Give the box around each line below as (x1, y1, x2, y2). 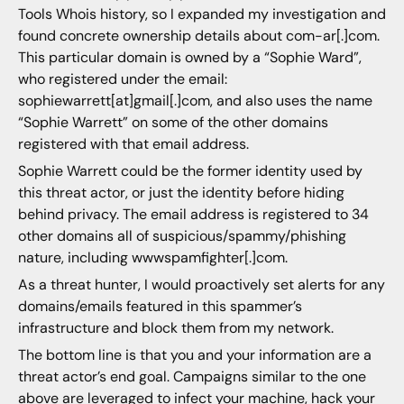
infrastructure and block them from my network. (17, 318, 334, 338)
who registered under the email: (17, 69, 227, 88)
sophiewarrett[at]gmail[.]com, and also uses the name (17, 90, 372, 110)
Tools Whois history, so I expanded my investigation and (17, 4, 386, 23)
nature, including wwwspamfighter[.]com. (17, 247, 288, 267)
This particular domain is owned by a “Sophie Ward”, (17, 47, 362, 67)
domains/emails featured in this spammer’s (17, 297, 302, 317)
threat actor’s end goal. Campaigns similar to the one (17, 367, 366, 387)
